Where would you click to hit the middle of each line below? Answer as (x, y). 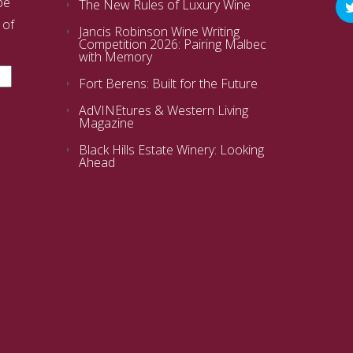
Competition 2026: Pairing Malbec (173, 44)
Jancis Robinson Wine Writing (159, 32)
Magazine (106, 123)
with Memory (115, 57)
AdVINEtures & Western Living (163, 110)
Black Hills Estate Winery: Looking (171, 150)
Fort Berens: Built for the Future (168, 84)
